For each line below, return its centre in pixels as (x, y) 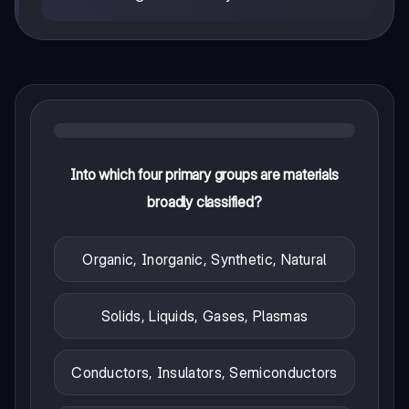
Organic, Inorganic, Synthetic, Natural (204, 259)
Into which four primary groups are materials (204, 174)
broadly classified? (204, 201)
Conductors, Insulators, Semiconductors (204, 372)
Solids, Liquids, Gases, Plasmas (204, 315)
